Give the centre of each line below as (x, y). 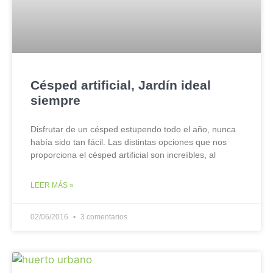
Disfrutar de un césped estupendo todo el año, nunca (133, 129)
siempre (55, 100)
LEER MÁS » (52, 185)
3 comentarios (103, 217)
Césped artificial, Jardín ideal (121, 85)
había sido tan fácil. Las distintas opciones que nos (129, 142)
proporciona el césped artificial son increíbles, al (123, 155)
